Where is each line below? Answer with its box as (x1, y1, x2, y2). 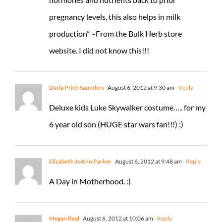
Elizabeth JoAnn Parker (49, 157, 111, 165)
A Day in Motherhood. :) (49, 176, 131, 186)
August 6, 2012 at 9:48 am (114, 157, 182, 165)
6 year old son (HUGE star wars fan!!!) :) (49, 119, 183, 129)
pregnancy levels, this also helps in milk (49, 11, 180, 21)
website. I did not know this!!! (49, 45, 149, 55)
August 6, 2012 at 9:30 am (107, 83, 174, 91)
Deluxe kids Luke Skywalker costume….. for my (49, 102, 206, 112)
